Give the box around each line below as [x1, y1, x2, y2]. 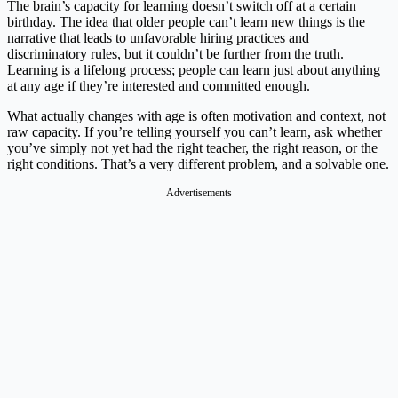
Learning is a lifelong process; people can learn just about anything [7, 61, 380, 77]
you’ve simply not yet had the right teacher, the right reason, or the [7, 139, 378, 155]
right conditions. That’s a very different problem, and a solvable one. [7, 155, 389, 171]
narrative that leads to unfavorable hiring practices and [7, 29, 309, 45]
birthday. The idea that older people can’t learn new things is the [7, 13, 365, 29]
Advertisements [166, 186, 232, 199]
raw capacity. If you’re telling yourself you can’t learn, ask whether [7, 123, 382, 139]
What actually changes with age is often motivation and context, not [7, 107, 386, 123]
